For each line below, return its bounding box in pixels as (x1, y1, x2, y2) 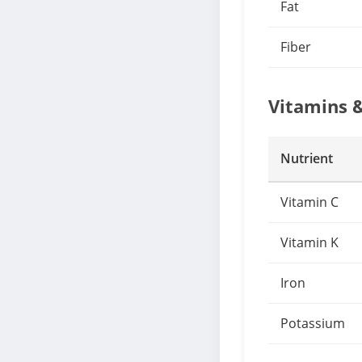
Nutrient (280, 149, 333, 167)
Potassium (280, 314, 345, 332)
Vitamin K (280, 234, 339, 251)
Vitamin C (280, 193, 339, 211)
